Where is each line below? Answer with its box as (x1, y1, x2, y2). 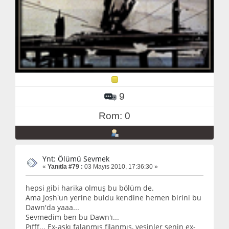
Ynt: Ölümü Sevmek (42, 153, 109, 164)
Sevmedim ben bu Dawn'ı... (26, 212, 119, 222)
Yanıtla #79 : (48, 163, 83, 170)
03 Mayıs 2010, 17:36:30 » (83, 163, 158, 170)
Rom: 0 (99, 110, 130, 121)
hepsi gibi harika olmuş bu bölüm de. (26, 183, 154, 193)
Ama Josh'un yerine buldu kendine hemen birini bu (26, 193, 201, 203)
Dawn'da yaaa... (26, 202, 79, 213)
